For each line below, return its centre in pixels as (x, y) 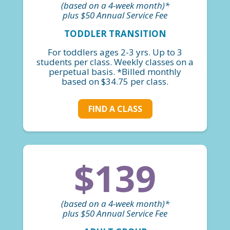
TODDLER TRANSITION (115, 33)
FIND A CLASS (115, 109)
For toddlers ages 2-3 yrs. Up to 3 (115, 52)
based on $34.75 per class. (115, 81)
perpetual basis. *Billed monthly (115, 71)
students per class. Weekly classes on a (115, 62)
